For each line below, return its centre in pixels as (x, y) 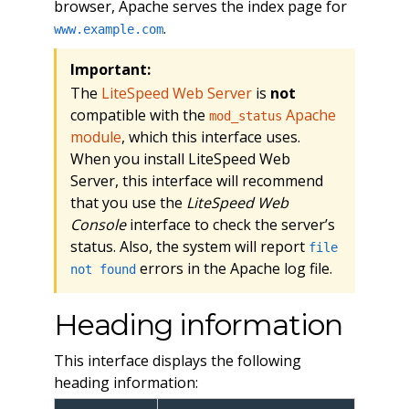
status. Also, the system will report (189, 246)
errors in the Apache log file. (234, 268)
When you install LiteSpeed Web (180, 158)
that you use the (128, 202)
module (95, 136)
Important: (110, 69)
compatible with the (139, 115)
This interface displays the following (177, 360)
